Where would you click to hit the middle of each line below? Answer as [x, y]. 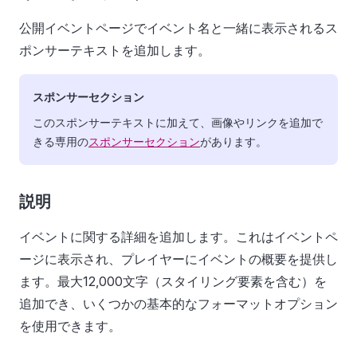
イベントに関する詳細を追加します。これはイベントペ [178, 237]
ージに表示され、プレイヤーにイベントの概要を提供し [178, 259]
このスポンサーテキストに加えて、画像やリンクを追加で [178, 122]
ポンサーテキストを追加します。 [115, 50]
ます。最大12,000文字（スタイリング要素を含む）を [173, 281]
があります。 [233, 141]
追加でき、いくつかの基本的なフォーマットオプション [178, 304]
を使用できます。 [70, 326]
